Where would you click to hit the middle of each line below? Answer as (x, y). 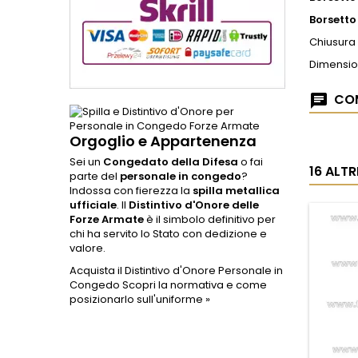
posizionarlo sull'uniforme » (140, 299)
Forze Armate (107, 219)
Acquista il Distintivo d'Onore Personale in (176, 270)
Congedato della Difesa (171, 162)
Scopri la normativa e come (195, 285)
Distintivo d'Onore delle (194, 205)
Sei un (86, 162)
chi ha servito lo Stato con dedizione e (168, 234)
